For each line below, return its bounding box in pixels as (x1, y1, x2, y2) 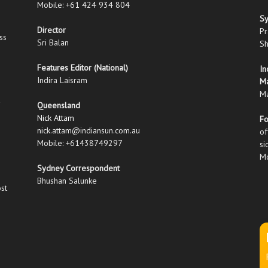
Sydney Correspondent (37, 163, 120, 174)
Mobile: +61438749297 (37, 138, 123, 149)
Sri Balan (37, 37, 69, 48)
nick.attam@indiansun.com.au (37, 125, 140, 136)
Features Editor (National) (37, 62, 128, 74)
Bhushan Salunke (37, 175, 97, 187)
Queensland (37, 100, 80, 111)
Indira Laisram (37, 75, 87, 86)
